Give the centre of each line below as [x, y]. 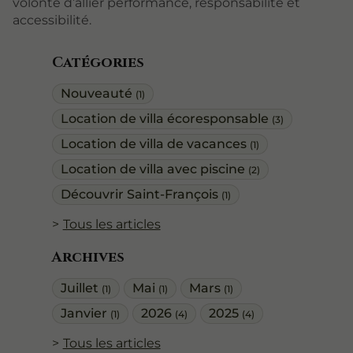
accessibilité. [52, 20]
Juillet [81, 288]
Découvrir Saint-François [141, 194]
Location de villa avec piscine [154, 169]
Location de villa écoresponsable [166, 118]
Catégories [98, 62]
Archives [88, 258]
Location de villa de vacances [155, 143]
